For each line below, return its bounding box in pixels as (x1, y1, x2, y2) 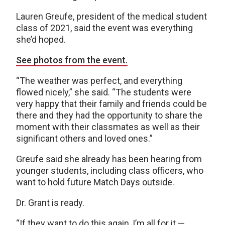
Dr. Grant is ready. (16, 197, 84, 208)
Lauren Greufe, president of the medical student (16, 11, 207, 22)
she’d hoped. (16, 34, 66, 45)
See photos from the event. (16, 55, 128, 66)
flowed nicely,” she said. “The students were (16, 87, 191, 98)
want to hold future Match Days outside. (16, 177, 174, 188)
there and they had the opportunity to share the (16, 110, 202, 121)
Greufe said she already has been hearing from (16, 154, 202, 165)
